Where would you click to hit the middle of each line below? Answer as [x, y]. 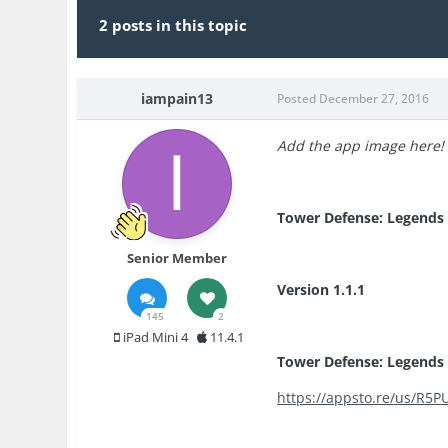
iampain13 [177, 99]
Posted [298, 99]
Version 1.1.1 [321, 290]
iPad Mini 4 [153, 337]
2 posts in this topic [173, 25]
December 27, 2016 [374, 99]
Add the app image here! [361, 146]
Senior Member [177, 258]
